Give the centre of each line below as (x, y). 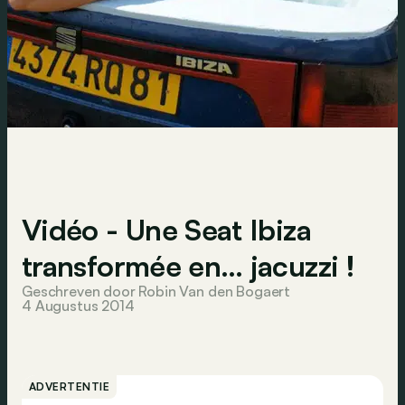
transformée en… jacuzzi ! (188, 266)
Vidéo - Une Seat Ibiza (166, 230)
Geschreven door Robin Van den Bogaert (156, 291)
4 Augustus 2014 (78, 306)
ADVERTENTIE (70, 386)
